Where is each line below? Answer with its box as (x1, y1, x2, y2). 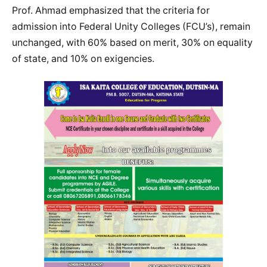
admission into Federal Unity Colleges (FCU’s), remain (12, 20, 250, 32)
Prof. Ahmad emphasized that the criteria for (12, 4, 210, 16)
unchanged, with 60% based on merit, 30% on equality (12, 36, 253, 48)
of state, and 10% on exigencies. (12, 52, 154, 64)
